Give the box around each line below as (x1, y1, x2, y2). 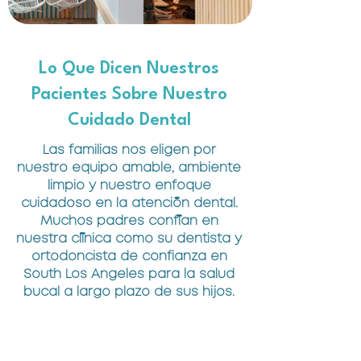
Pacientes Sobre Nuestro (31, 86, 227, 103)
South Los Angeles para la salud (23, 268, 234, 280)
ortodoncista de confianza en (31, 251, 227, 263)
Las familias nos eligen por (42, 144, 216, 156)
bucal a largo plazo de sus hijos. (23, 286, 234, 298)
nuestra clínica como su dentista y (16, 233, 242, 245)
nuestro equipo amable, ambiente (17, 162, 241, 174)
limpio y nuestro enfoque (47, 180, 211, 192)
